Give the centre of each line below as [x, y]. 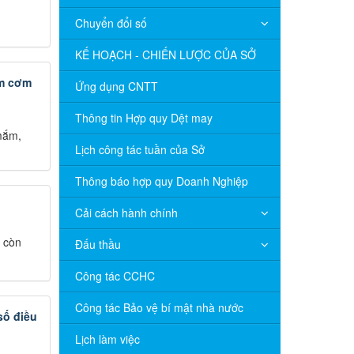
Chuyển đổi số [111, 23]
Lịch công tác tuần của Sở [139, 149]
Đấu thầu [98, 244]
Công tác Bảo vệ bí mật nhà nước [159, 307]
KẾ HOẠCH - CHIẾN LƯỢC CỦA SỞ [165, 55]
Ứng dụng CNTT [116, 86]
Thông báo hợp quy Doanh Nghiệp [161, 181]
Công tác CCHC [115, 276]
